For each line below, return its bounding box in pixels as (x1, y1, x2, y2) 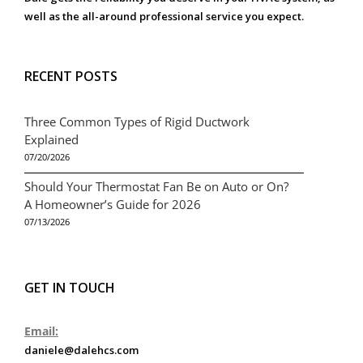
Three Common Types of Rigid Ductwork (24, 113, 250, 130)
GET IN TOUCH (24, 278, 115, 297)
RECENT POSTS (24, 66, 117, 85)
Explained (24, 130, 79, 147)
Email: (24, 322, 58, 339)
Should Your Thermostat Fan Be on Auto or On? (24, 177, 288, 194)
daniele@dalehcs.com (24, 342, 139, 357)
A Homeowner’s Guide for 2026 (24, 195, 201, 212)
